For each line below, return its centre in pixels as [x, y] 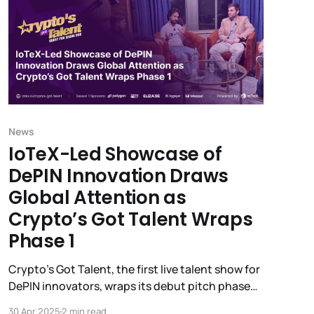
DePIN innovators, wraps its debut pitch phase [129, 286]
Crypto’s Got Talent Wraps [130, 220]
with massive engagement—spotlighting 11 [120, 303]
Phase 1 [41, 241]
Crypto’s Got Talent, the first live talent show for [134, 269]
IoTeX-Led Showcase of [115, 155]
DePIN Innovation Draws [118, 176]
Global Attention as [97, 198]
